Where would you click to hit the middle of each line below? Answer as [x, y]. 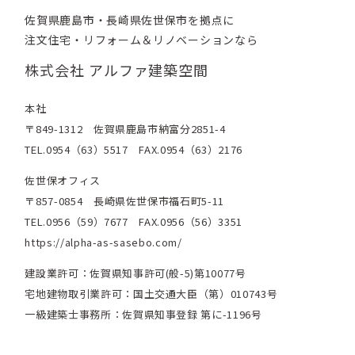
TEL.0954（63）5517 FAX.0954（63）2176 [134, 150]
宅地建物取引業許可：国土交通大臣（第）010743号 [151, 294]
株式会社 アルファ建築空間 [117, 70]
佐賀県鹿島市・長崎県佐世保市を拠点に [130, 20]
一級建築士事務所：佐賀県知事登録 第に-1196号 [143, 315]
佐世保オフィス [63, 181]
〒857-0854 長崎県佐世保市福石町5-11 [124, 201]
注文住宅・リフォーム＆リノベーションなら [141, 40]
